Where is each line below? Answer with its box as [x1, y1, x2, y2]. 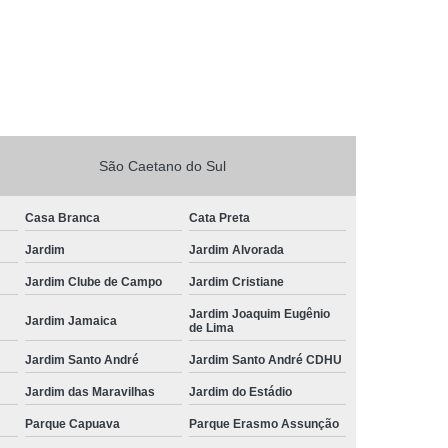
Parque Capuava [25, 416, 121, 431]
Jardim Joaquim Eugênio [189, 306, 331, 321]
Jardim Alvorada [189, 242, 285, 257]
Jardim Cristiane [189, 274, 285, 289]
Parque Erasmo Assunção [189, 416, 340, 431]
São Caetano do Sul [99, 157, 227, 174]
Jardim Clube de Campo [25, 274, 163, 289]
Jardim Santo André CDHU [189, 352, 343, 367]
